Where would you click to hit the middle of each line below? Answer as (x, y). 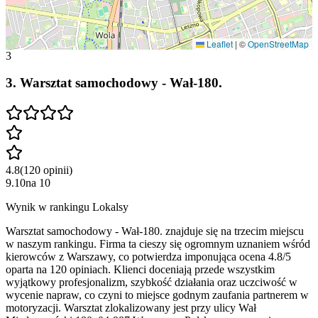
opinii (56, 170)
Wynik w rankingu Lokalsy (67, 207)
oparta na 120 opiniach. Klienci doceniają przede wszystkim (140, 270)
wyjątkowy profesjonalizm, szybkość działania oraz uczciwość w (152, 283)
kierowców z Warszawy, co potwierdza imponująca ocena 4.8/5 (148, 257)
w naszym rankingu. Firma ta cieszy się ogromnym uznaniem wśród (158, 244)
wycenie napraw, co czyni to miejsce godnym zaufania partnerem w (157, 295)
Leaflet (219, 43)
